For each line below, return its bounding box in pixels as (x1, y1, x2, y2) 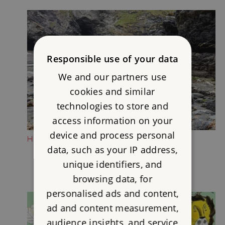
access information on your (52, 115, 173, 127)
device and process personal (50, 129, 175, 141)
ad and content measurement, (46, 202, 179, 214)
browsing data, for (72, 173, 153, 185)
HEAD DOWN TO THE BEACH (27, 134, 143, 144)
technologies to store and (56, 100, 169, 112)
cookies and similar (70, 85, 155, 97)
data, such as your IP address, (47, 144, 178, 156)
